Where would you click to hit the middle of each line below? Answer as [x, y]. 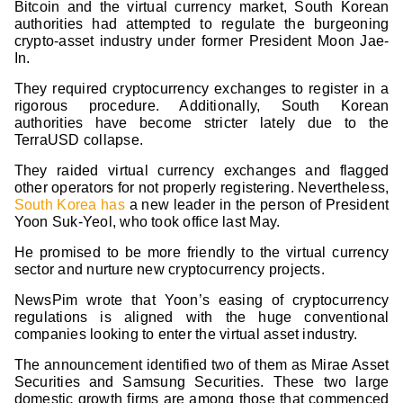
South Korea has [69, 205]
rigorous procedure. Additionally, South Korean [201, 106]
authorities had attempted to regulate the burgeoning [201, 24]
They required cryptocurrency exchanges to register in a [201, 89]
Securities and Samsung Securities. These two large [201, 382]
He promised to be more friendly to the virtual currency [201, 253]
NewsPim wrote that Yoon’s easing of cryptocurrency [201, 300]
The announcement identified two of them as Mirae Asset [201, 365]
